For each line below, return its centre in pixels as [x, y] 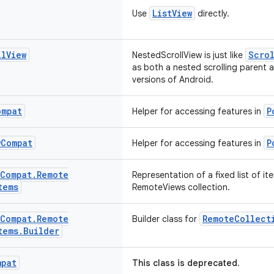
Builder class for [166, 219]
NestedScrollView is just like [189, 55]
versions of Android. [173, 80]
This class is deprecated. [186, 263]
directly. [212, 13]
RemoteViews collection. [181, 187]
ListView [172, 13]
